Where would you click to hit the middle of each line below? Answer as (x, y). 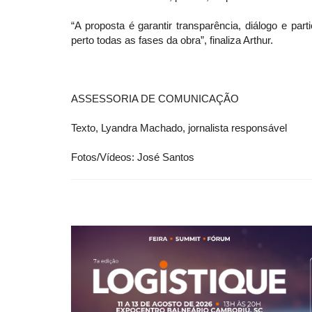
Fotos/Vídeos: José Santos (133, 157)
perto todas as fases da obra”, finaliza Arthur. (172, 40)
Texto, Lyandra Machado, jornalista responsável (179, 128)
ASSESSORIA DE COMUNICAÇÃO (155, 99)
